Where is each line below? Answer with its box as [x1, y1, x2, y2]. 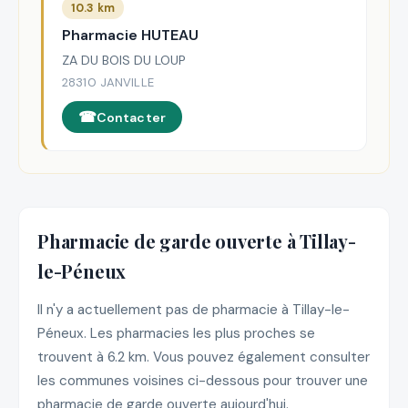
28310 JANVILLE [62, 75, 154, 91]
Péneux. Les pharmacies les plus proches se [37, 324, 315, 343]
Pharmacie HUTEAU [62, 25, 199, 46]
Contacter [96, 108, 167, 126]
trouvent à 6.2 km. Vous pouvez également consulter [37, 348, 370, 367]
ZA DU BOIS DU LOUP [62, 52, 186, 69]
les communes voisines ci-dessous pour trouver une [37, 372, 368, 391]
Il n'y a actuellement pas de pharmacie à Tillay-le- [37, 301, 350, 320]
